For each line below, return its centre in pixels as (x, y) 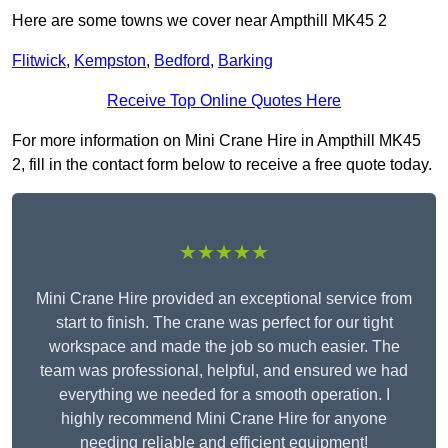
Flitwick (39, 61)
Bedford (182, 61)
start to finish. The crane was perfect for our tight (224, 323)
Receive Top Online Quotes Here (224, 101)
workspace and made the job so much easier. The (224, 347)
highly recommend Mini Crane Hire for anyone (224, 419)
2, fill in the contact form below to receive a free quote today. (222, 165)
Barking (245, 61)
